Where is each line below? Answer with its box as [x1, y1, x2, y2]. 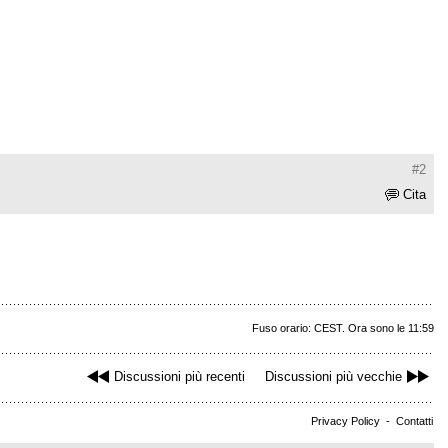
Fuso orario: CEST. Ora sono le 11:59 [252, 322, 434, 335]
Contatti [396, 415, 433, 428]
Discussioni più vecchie [265, 369, 402, 385]
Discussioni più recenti [114, 369, 245, 385]
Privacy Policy [311, 415, 380, 428]
